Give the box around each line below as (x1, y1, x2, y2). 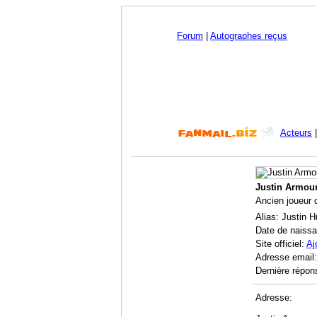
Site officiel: (255, 238, 306, 250)
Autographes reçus (210, 30, 287, 41)
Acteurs (280, 127, 312, 138)
